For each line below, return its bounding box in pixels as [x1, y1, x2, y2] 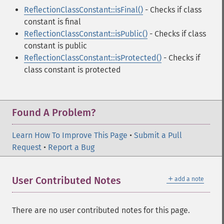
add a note [174, 175, 204, 182]
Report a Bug [48, 142, 94, 152]
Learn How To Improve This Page [12, 130, 127, 140]
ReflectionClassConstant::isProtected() [24, 53, 161, 62]
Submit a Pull [134, 130, 182, 140]
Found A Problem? [12, 106, 95, 118]
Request [12, 142, 41, 152]
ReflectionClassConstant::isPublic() [24, 29, 147, 38]
